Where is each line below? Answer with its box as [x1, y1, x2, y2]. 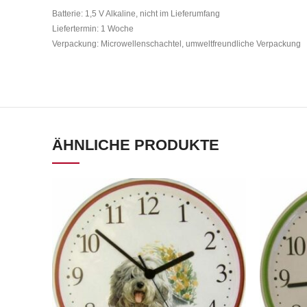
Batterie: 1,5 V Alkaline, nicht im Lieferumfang [52, 9, 220, 19]
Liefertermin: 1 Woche [52, 24, 134, 34]
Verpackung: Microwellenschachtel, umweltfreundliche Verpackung [52, 39, 301, 49]
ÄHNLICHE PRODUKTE [52, 136, 219, 153]
